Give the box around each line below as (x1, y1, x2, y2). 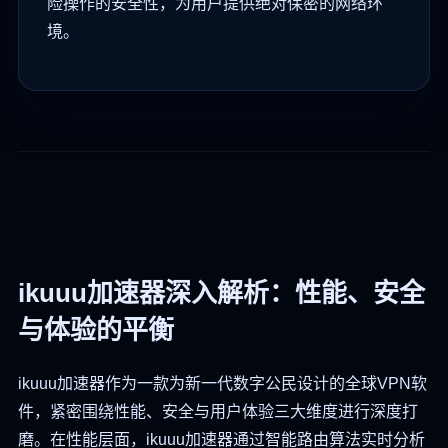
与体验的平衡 (18, 315, 174, 346)
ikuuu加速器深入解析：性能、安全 (18, 278, 425, 309)
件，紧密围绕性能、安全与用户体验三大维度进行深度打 (18, 403, 418, 421)
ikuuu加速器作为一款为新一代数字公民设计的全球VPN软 (18, 375, 427, 393)
